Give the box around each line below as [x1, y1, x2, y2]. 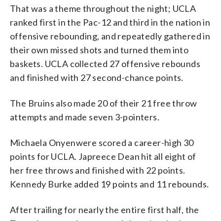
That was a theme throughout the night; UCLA [10, 2, 196, 14]
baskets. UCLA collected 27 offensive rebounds [10, 58, 200, 69]
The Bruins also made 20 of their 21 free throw [10, 97, 197, 109]
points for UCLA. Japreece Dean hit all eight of [10, 150, 196, 162]
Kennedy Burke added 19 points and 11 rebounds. [10, 178, 209, 189]
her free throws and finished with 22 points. [10, 164, 185, 176]
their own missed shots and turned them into [10, 44, 189, 55]
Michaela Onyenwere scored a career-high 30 [10, 137, 194, 148]
